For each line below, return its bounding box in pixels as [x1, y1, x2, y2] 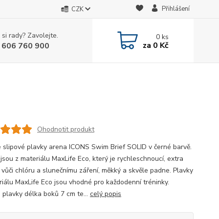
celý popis [89, 189, 121, 198]
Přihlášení [161, 4, 190, 13]
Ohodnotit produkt [37, 124, 94, 134]
